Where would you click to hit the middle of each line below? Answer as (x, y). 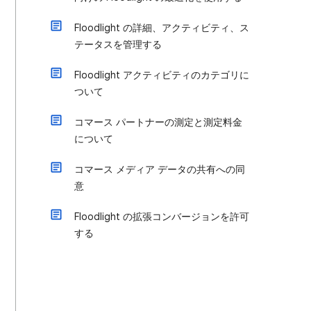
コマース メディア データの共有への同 (160, 169)
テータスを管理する (118, 44)
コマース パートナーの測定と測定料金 (158, 122)
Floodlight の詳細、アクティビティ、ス (162, 28)
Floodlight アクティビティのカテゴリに (162, 75)
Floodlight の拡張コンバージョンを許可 (162, 217)
